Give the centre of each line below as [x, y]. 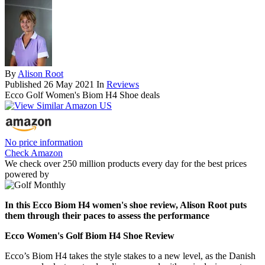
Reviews [123, 85]
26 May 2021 [69, 85]
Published [24, 85]
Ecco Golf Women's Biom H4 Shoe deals [82, 95]
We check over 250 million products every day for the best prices [126, 164]
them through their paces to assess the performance [107, 216]
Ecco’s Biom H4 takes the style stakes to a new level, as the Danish [130, 256]
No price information [44, 143]
